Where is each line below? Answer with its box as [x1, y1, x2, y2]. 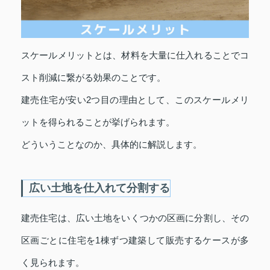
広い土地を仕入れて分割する [29, 181, 170, 194]
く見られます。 [21, 257, 84, 268]
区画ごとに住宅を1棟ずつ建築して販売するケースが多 [21, 234, 249, 245]
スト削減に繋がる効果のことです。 [21, 72, 166, 83]
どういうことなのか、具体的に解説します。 [21, 139, 202, 149]
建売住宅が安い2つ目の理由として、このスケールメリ [21, 94, 249, 105]
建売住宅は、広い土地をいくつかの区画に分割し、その [21, 212, 249, 223]
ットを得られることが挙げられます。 [21, 116, 175, 127]
